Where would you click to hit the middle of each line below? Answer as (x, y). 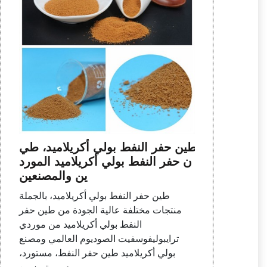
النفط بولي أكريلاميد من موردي (80, 225)
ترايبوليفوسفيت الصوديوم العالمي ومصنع (99, 239)
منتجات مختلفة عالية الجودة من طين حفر (100, 210)
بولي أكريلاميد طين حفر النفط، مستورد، (97, 253)
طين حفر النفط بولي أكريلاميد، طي (108, 148)
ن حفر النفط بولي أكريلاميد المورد (105, 162)
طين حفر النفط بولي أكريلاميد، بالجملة (94, 196)
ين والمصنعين (53, 176)
